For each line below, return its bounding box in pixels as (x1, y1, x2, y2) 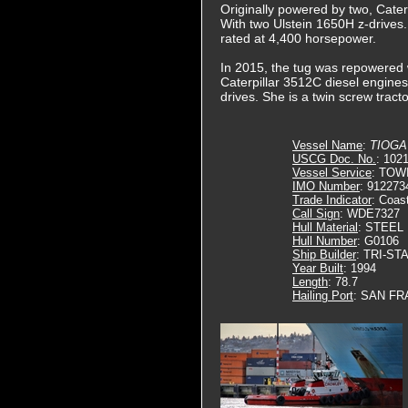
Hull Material (292, 220, 358, 234)
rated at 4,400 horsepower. (220, 31, 376, 46)
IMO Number (292, 179, 360, 193)
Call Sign (292, 207, 340, 220)
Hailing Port (292, 289, 353, 302)
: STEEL (358, 220, 403, 234)
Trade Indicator (292, 193, 372, 207)
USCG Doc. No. (292, 152, 376, 166)
